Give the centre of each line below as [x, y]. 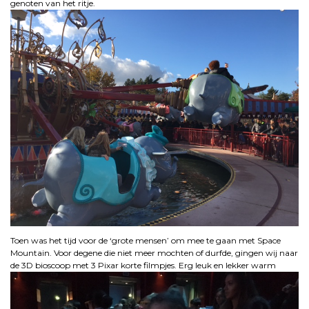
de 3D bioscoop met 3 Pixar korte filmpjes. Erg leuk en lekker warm [143, 265]
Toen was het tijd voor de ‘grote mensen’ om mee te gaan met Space [146, 240]
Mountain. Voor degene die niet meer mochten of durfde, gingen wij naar [154, 252]
